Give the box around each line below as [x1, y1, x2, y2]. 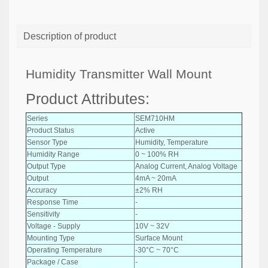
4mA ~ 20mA [135, 173, 176, 182]
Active [135, 126, 155, 135]
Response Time [27, 197, 78, 206]
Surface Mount [135, 233, 182, 242]
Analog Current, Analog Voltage [135, 162, 237, 170]
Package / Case [27, 257, 78, 266]
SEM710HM [135, 114, 175, 123]
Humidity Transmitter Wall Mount [26, 67, 212, 81]
